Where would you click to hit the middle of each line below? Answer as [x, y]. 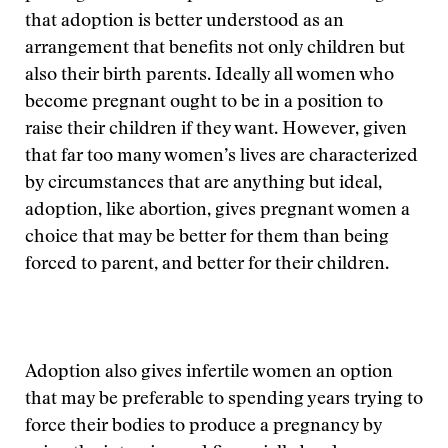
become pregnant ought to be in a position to [204, 103]
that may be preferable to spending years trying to [224, 400]
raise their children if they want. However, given [216, 130]
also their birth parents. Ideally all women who [209, 76]
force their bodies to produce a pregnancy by [203, 427]
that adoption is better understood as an [184, 22]
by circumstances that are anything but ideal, [203, 184]
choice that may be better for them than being [207, 238]
